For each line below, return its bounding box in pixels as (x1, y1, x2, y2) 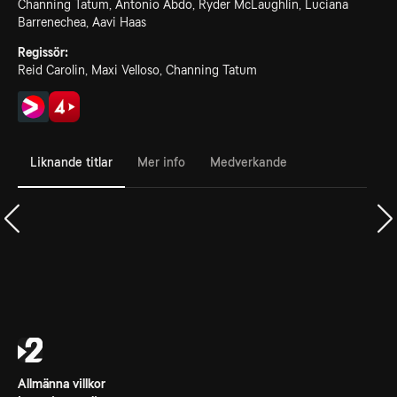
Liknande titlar (30, 154, 113, 169)
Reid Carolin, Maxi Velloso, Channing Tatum (18, 63, 257, 77)
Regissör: (18, 45, 68, 59)
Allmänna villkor (18, 377, 105, 391)
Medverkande (210, 154, 287, 169)
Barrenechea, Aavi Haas (18, 15, 146, 29)
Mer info (137, 154, 185, 169)
